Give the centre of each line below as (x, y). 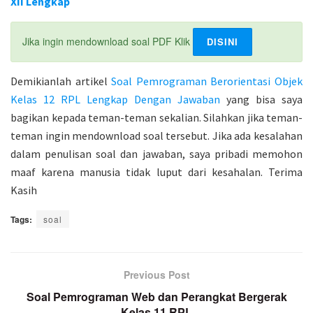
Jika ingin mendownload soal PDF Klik (108, 42)
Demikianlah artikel (61, 81)
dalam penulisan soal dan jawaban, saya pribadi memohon (156, 154)
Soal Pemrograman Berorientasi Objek (207, 81)
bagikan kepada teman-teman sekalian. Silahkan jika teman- (156, 118)
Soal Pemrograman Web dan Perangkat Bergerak (156, 297)
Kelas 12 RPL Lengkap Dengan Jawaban (115, 100)
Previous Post (156, 275)
